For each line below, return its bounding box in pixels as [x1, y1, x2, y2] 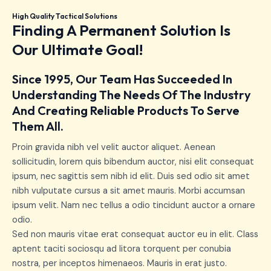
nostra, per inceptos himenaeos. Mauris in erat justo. [12, 258, 227, 270]
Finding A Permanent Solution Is [12, 21, 230, 41]
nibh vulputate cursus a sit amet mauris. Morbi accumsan [12, 185, 245, 197]
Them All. [12, 119, 64, 134]
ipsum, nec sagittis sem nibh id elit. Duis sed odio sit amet [12, 171, 250, 183]
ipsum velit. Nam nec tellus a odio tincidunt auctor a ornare [12, 200, 255, 212]
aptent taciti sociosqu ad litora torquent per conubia [12, 243, 231, 255]
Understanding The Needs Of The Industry [12, 87, 251, 103]
